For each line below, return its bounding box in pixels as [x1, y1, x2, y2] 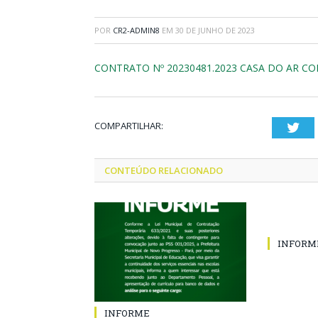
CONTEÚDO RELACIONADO [104, 164, 223, 177]
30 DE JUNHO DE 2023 [175, 25, 255, 35]
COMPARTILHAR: [94, 119, 163, 132]
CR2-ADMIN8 [113, 25, 160, 35]
